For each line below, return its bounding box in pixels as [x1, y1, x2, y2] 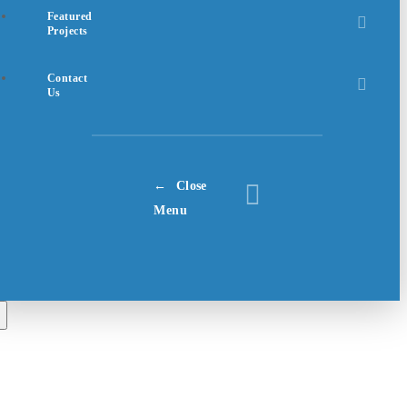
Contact [47, 71, 88, 84]
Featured [47, 9, 93, 23]
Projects [47, 24, 88, 37]
